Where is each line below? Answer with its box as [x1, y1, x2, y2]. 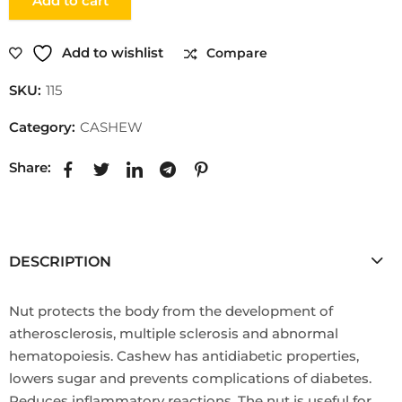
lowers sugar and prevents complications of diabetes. [9, 369, 371, 387]
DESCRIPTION [9, 252, 111, 270]
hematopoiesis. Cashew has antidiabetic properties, [9, 346, 359, 364]
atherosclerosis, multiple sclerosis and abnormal [9, 324, 338, 342]
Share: [9, 159, 51, 177]
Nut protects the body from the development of [9, 301, 333, 319]
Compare [206, 45, 268, 62]
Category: [9, 118, 79, 135]
